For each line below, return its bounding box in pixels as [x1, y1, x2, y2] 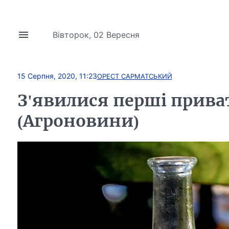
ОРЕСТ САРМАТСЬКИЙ [97, 72, 172, 80]
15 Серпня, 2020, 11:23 [17, 72, 97, 80]
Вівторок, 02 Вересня [52, 30, 140, 40]
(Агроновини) [17, 111, 139, 131]
